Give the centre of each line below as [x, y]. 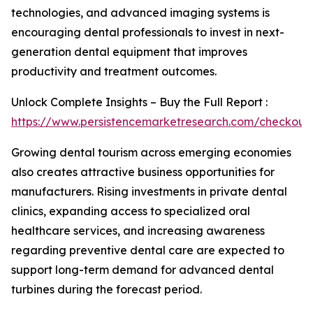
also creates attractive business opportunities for [143, 172]
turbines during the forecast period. [107, 289]
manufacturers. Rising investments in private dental [149, 191]
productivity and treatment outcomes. [114, 71]
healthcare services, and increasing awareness [138, 231]
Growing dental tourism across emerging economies [151, 152]
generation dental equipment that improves [129, 52]
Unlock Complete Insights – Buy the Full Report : [139, 102]
